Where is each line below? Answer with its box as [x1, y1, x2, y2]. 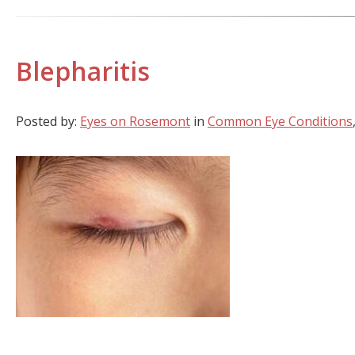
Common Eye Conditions [208, 113, 353, 131]
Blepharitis [16, 54, 150, 89]
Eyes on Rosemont [80, 113, 190, 131]
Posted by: [16, 113, 80, 131]
